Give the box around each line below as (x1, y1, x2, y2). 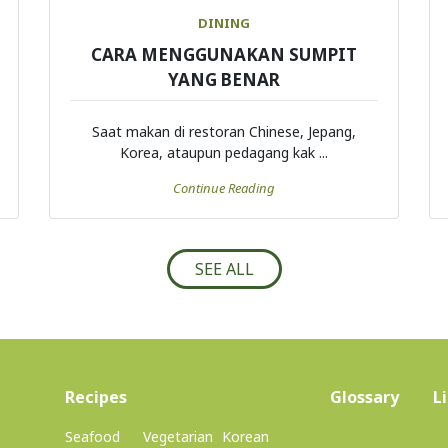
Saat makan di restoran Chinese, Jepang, (92, 122, 356, 142)
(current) (126, 385, 199, 408)
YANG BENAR (168, 68, 280, 92)
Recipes (65, 386, 127, 409)
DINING (198, 14, 250, 33)
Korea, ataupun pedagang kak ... (120, 143, 328, 163)
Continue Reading (173, 179, 275, 198)
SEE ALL (194, 258, 254, 281)
